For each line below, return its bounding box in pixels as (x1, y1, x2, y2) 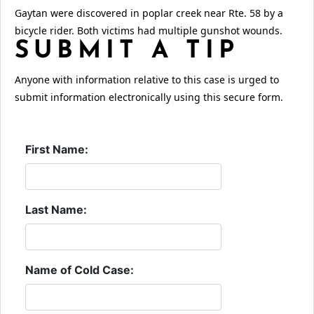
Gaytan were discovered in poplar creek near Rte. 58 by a (15, 6, 283, 20)
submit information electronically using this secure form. (15, 90, 283, 104)
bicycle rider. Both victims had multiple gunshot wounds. (15, 23, 282, 37)
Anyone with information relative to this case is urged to (15, 72, 279, 86)
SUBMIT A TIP (15, 39, 239, 64)
